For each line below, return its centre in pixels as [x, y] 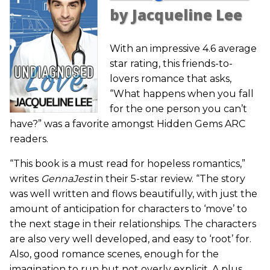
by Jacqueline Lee [176, 15]
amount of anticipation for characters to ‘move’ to [128, 209]
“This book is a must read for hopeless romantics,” [127, 164]
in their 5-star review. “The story [169, 179]
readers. [29, 139]
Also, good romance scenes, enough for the [114, 254]
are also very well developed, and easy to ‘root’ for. [130, 239]
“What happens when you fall [181, 94]
